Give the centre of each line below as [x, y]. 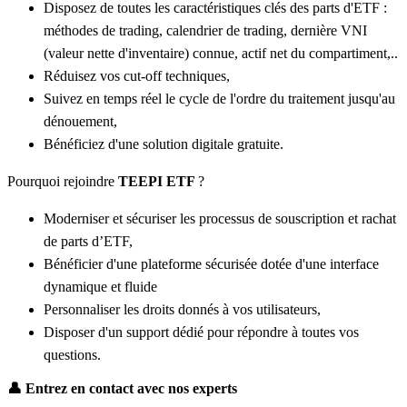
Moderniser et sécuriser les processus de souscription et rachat [220, 219]
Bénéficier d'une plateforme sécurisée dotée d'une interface [211, 264]
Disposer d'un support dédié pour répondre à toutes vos [201, 333]
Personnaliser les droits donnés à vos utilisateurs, [182, 310]
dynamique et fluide [100, 287]
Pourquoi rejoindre [61, 182]
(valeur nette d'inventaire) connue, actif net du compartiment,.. [221, 54]
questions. [72, 355]
